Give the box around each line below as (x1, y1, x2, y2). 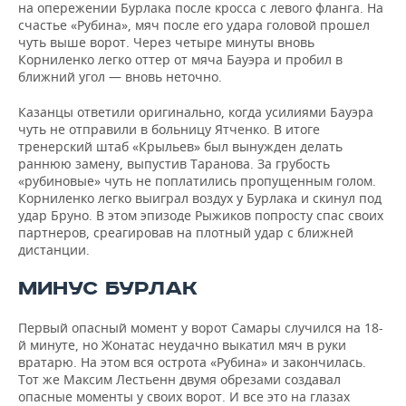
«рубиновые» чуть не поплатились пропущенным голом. (18, 172, 376, 189)
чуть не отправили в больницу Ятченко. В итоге (18, 121, 320, 138)
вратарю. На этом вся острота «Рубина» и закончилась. (18, 353, 366, 371)
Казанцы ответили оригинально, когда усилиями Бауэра (18, 103, 373, 121)
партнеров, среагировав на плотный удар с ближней (18, 224, 353, 241)
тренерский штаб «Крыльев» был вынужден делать (18, 138, 343, 155)
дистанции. (18, 241, 90, 258)
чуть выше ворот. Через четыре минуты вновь (18, 34, 314, 51)
